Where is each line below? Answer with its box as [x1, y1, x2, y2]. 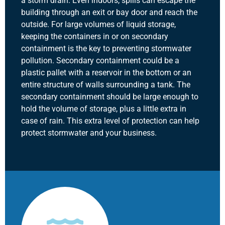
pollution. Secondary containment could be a [21, 56, 179, 66]
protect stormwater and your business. [21, 128, 157, 138]
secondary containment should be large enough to [21, 92, 198, 102]
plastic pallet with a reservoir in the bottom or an [21, 68, 191, 78]
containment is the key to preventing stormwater [21, 44, 191, 54]
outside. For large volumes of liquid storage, [21, 20, 176, 30]
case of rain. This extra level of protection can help [21, 116, 199, 126]
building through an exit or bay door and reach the [21, 8, 197, 18]
